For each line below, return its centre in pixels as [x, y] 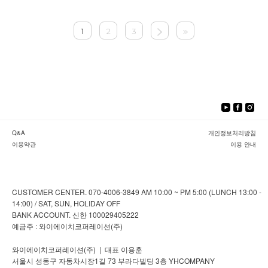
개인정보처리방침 [232, 133]
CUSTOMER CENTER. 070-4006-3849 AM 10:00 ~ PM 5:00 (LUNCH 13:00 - [137, 192]
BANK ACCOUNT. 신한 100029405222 [75, 215]
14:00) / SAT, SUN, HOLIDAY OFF [66, 203]
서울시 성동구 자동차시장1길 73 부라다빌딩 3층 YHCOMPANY [113, 261]
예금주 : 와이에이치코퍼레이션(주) [67, 226]
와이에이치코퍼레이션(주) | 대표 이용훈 [77, 249]
